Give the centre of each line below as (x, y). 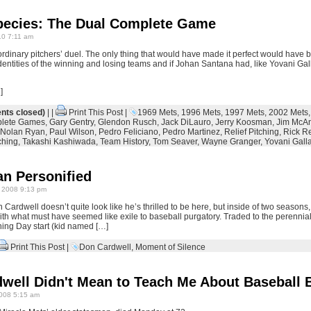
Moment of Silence (170, 247)
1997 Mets (244, 112)
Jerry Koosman (243, 122)
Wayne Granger (230, 142)
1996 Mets (201, 112)
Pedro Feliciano (128, 132)
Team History (124, 142)
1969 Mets (157, 112)
